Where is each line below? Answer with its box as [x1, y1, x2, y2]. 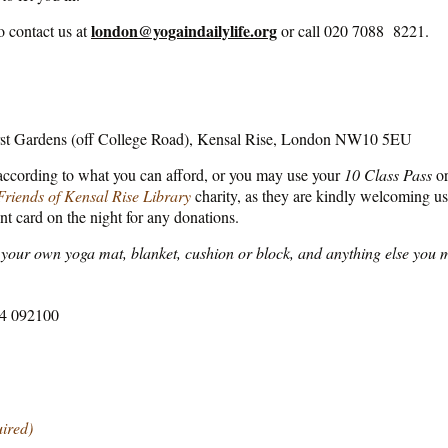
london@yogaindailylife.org [91, 19, 277, 43]
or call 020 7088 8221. [277, 20, 429, 42]
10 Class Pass [344, 164, 432, 186]
